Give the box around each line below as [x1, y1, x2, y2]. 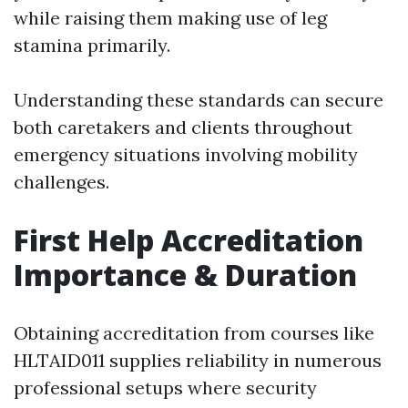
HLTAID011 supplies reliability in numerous [14, 349, 382, 372]
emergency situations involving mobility [14, 143, 358, 167]
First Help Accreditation [14, 220, 363, 260]
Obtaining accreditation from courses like [14, 321, 374, 345]
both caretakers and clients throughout [14, 116, 352, 139]
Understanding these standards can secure [14, 88, 383, 112]
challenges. [14, 170, 109, 194]
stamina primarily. [14, 34, 170, 57]
